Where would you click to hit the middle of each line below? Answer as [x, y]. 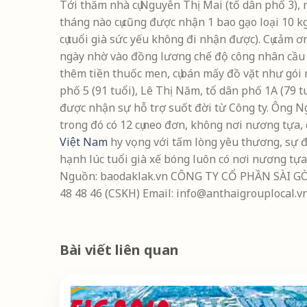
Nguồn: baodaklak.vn [115, 176]
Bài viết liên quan [119, 250]
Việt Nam [84, 142]
